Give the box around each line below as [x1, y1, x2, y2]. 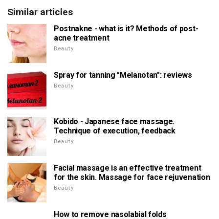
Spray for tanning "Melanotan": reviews [54, 70, 192, 80]
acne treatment [54, 33, 109, 43]
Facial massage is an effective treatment [54, 163, 201, 173]
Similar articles [7, 6, 73, 18]
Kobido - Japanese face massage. [54, 117, 175, 127]
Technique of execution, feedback [54, 126, 175, 136]
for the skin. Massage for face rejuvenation [54, 173, 210, 182]
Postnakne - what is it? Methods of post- [54, 24, 198, 34]
